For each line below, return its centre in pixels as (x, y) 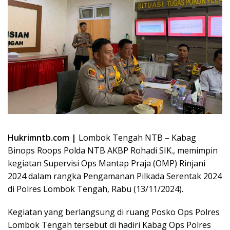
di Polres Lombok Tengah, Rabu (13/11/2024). (95, 189)
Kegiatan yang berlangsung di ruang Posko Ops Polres (114, 212)
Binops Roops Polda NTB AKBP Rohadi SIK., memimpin (113, 150)
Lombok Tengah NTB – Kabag (137, 137)
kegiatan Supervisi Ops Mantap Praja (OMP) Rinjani (107, 163)
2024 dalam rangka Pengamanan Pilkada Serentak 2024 (115, 176)
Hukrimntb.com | (43, 137)
